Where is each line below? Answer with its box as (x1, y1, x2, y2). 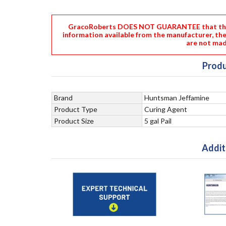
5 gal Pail (144, 116, 172, 125)
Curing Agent (144, 104, 187, 114)
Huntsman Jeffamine (144, 93, 209, 102)
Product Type (54, 104, 97, 114)
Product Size (54, 116, 94, 125)
